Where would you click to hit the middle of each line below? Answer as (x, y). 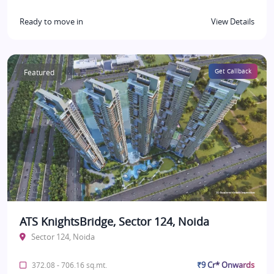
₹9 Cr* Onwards (226, 265)
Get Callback (233, 72)
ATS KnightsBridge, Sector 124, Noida (114, 222)
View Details (233, 22)
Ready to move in (51, 22)
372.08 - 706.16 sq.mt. (68, 265)
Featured (39, 72)
